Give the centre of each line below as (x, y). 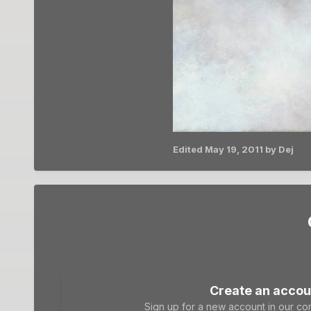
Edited (188, 149)
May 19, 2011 (234, 149)
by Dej (278, 149)
